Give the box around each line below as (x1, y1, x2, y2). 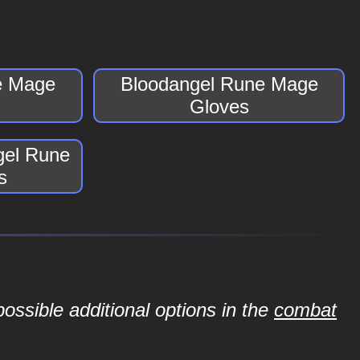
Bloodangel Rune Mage (120, 73, 318, 95)
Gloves (189, 96, 249, 117)
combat (274, 299, 337, 321)
